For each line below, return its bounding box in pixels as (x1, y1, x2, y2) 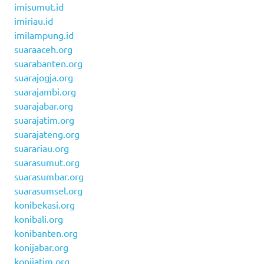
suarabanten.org (14, 57, 82, 69)
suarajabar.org (14, 99, 73, 111)
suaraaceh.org (14, 42, 72, 55)
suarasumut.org (14, 156, 80, 168)
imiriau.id (14, 14, 53, 27)
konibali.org (14, 212, 63, 225)
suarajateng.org (14, 127, 80, 140)
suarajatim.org (14, 113, 74, 126)
